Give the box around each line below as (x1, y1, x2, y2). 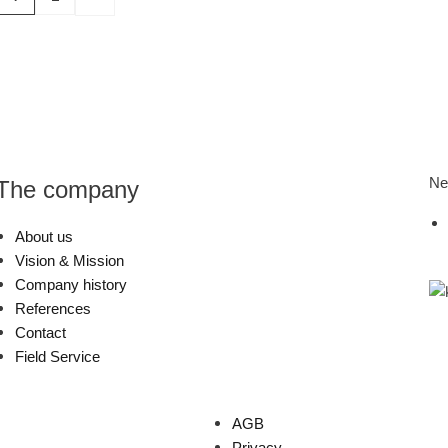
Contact (15, 324, 67, 342)
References (15, 300, 92, 318)
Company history (15, 276, 128, 294)
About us (15, 228, 74, 246)
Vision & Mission (15, 252, 125, 270)
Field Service (15, 348, 101, 366)
